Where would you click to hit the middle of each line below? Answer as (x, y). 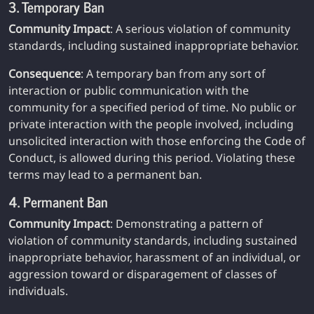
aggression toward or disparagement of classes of (143, 274)
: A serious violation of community (200, 29)
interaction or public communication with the (129, 90)
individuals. (38, 291)
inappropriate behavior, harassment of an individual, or (155, 257)
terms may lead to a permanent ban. (105, 175)
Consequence (45, 74)
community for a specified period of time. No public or (152, 107)
